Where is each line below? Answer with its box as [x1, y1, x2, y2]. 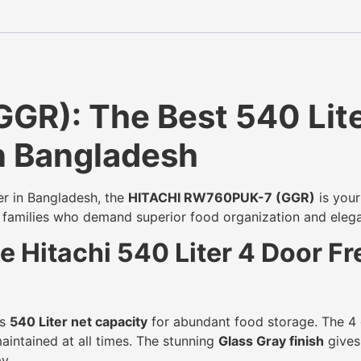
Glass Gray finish [218, 333, 324, 350]
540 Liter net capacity [10, 313, 147, 330]
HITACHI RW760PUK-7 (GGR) [128, 189, 315, 205]
